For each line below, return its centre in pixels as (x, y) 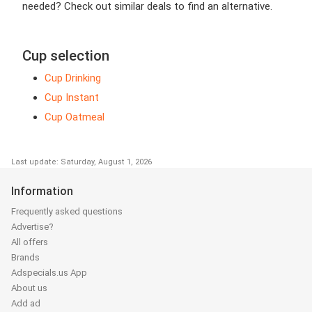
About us (29, 288)
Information (42, 192)
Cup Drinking (73, 78)
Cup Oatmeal (75, 117)
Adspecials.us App (49, 273)
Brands (25, 258)
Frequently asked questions (67, 212)
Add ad (26, 304)
